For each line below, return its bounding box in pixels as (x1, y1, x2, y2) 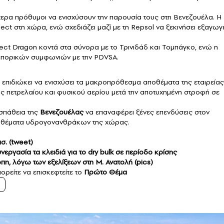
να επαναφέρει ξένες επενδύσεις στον (83, 107, 209, 117)
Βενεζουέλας (40, 107, 83, 117)
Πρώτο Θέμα (84, 167, 127, 177)
